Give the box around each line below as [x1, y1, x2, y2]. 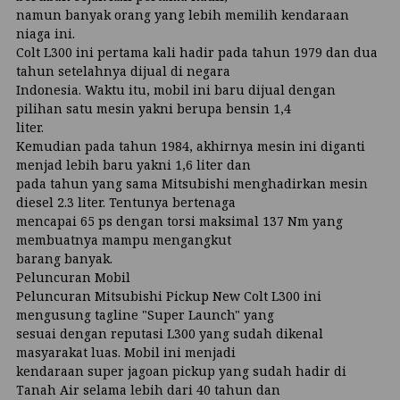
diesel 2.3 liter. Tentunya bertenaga [16, 193, 236, 211]
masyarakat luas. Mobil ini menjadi [16, 343, 236, 361]
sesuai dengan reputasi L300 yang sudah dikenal [16, 324, 323, 342]
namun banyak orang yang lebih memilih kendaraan [16, 5, 349, 23]
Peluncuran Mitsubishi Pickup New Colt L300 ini [16, 287, 321, 304]
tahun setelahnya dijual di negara [16, 62, 230, 79]
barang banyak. [16, 249, 112, 267]
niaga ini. [16, 24, 75, 42]
